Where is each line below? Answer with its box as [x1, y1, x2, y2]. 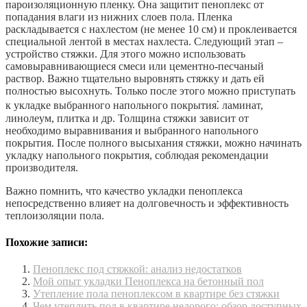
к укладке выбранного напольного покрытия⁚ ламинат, [5, 99, 263, 111]
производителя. [5, 161, 78, 173]
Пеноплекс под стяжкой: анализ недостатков [33, 263, 242, 275]
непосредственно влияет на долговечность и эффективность [5, 197, 288, 209]
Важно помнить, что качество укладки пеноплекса [5, 184, 243, 197]
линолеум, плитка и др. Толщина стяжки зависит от [5, 112, 249, 124]
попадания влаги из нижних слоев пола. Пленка [5, 10, 232, 23]
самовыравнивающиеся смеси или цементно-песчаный [5, 60, 264, 72]
